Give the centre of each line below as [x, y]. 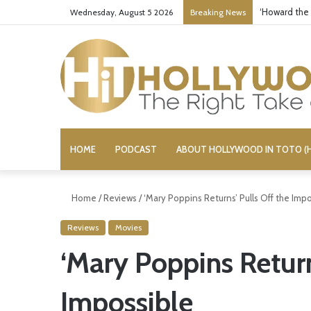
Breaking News [218, 12]
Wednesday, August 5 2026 [120, 12]
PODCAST [136, 149]
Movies [128, 227]
